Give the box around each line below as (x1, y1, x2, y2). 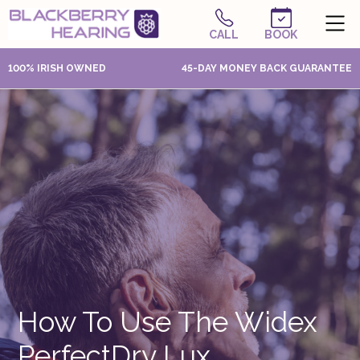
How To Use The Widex (18, 305, 317, 338)
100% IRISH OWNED (8, 63, 106, 74)
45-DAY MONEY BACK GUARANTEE (182, 63, 352, 74)
